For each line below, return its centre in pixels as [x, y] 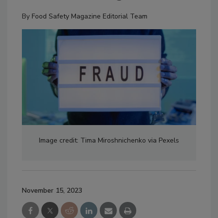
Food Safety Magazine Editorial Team [90, 17]
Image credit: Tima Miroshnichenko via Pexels [109, 141]
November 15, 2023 [52, 191]
